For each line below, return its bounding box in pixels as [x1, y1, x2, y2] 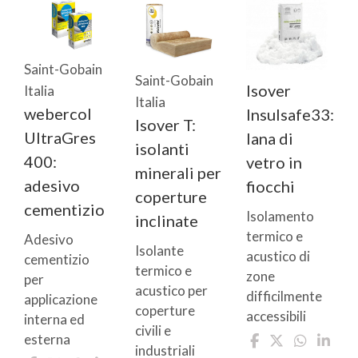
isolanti [135, 139, 189, 159]
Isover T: [135, 115, 196, 135]
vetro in [246, 153, 302, 173]
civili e [135, 322, 171, 340]
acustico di [246, 248, 310, 265]
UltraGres [24, 127, 96, 147]
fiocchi [246, 177, 295, 197]
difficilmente [246, 288, 322, 305]
